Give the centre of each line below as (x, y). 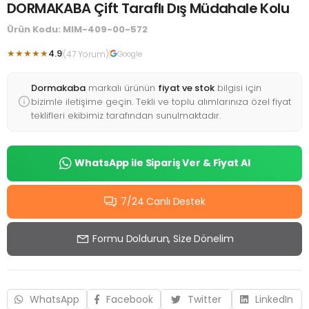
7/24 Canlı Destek (163, 201)
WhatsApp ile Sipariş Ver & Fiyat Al (162, 163)
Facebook (130, 299)
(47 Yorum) (86, 54)
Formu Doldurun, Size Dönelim (163, 238)
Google (130, 53)
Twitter (204, 299)
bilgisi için (238, 88)
